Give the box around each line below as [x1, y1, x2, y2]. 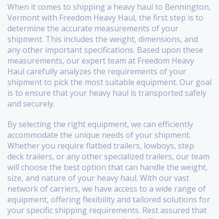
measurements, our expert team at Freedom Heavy [7, 55, 194, 66]
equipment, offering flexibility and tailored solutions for [7, 194, 210, 205]
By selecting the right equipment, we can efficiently [7, 119, 193, 130]
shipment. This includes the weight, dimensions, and [7, 34, 198, 45]
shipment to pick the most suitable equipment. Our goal [7, 77, 212, 88]
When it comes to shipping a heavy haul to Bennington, [7, 1, 211, 13]
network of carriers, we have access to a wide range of [7, 183, 206, 195]
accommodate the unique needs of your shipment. [7, 130, 191, 141]
